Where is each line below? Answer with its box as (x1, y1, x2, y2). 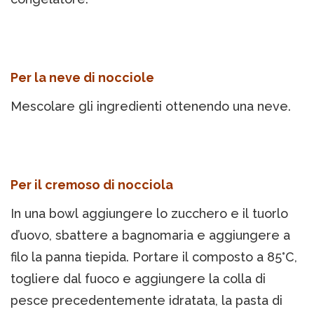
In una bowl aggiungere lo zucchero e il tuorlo (11, 206, 288, 221)
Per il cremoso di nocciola (11, 177, 173, 193)
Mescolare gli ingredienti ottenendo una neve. (11, 99, 291, 114)
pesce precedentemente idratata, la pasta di (11, 293, 282, 308)
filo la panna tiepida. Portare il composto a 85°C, (11, 250, 297, 265)
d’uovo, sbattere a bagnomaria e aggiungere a (11, 228, 290, 243)
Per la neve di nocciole (11, 70, 154, 86)
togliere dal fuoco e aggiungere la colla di (11, 271, 266, 287)
